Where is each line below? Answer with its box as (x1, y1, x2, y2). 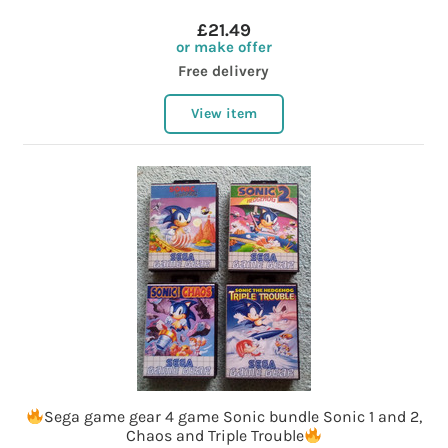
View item (190, 105, 257, 123)
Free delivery (178, 62, 270, 81)
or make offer (175, 38, 272, 57)
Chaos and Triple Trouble (125, 426, 304, 446)
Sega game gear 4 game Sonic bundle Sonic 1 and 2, (44, 407, 423, 427)
